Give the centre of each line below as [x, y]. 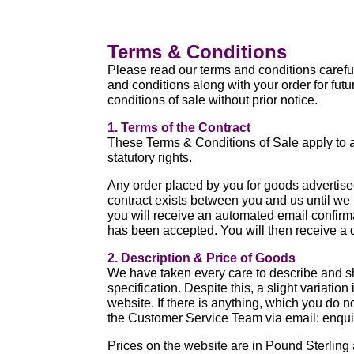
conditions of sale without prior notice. [213, 100]
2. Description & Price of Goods [202, 258]
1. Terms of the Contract [179, 128]
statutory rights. [150, 158]
